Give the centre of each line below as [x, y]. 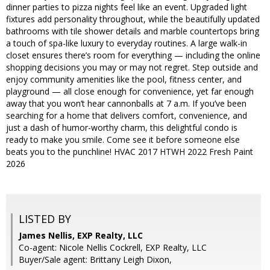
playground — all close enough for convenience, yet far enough [130, 92]
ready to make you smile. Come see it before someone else [123, 140]
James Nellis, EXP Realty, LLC [81, 236]
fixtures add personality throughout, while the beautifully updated [133, 19]
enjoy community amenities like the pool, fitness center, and [124, 80]
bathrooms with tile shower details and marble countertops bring [133, 31]
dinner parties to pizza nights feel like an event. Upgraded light [127, 7]
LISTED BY [45, 219]
